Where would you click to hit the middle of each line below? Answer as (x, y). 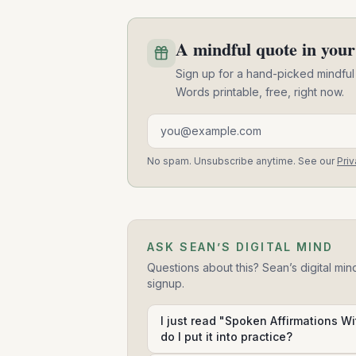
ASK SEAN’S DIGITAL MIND (240, 247)
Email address (188, 124)
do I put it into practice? (226, 337)
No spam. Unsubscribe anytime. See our (241, 161)
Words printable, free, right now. (260, 92)
